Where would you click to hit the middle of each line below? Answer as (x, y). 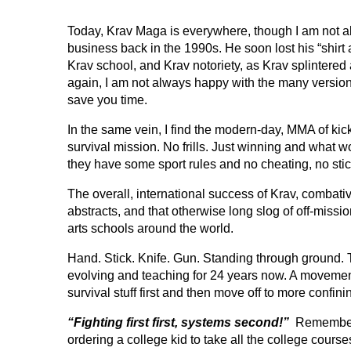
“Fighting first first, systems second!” (178, 322)
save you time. (107, 100)
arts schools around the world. (150, 228)
